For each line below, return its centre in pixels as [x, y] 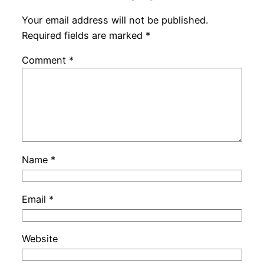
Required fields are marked [83, 35]
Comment [45, 60]
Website [39, 239]
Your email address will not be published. [115, 20]
